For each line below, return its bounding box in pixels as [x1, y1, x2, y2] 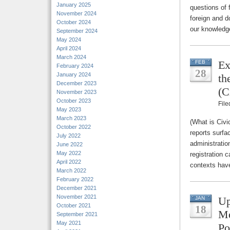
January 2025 [56, 2, 91, 8]
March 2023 [56, 115, 86, 121]
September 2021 [56, 211, 98, 217]
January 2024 [56, 71, 91, 78]
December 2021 [56, 185, 97, 191]
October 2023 [56, 98, 91, 104]
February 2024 [56, 63, 93, 69]
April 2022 [56, 159, 81, 165]
